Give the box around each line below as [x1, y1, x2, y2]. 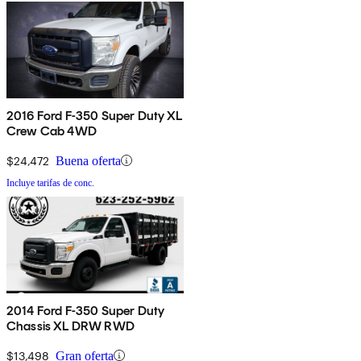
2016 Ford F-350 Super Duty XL [6, 107, 183, 123]
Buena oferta [56, 153, 121, 168]
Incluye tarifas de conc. [6, 176, 94, 189]
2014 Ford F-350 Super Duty [6, 302, 165, 318]
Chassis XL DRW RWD [6, 317, 135, 334]
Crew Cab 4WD [6, 122, 97, 139]
